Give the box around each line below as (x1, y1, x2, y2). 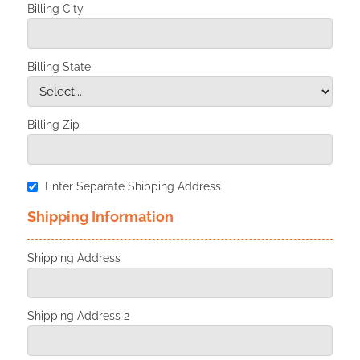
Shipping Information (27, 207, 174, 225)
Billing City (27, 2, 84, 15)
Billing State (27, 59, 91, 73)
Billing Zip (27, 117, 80, 131)
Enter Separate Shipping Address (44, 179, 221, 193)
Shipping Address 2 (27, 309, 129, 322)
